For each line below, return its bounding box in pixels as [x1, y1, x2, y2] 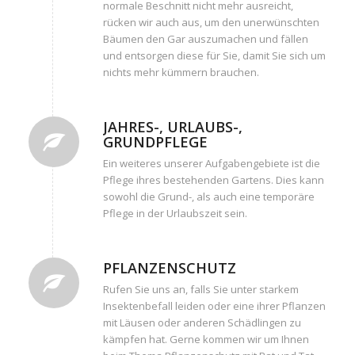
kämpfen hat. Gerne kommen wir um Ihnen [102, 332, 309, 347]
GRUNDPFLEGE [102, 132, 208, 151]
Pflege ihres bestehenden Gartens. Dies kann [102, 172, 324, 187]
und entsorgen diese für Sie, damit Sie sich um [102, 48, 326, 63]
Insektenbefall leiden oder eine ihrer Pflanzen [102, 299, 326, 314]
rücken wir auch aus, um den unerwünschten [102, 14, 319, 29]
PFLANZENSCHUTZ [102, 258, 236, 277]
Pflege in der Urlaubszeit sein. [102, 205, 247, 220]
